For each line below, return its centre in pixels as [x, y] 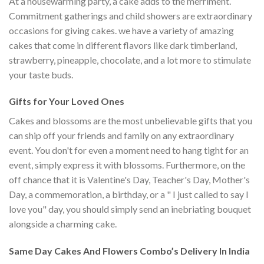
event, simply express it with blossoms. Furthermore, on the [127, 165]
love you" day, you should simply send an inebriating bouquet [130, 209]
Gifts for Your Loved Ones [67, 101]
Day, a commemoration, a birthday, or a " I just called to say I [129, 194]
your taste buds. [41, 74]
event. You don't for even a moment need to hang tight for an [129, 150]
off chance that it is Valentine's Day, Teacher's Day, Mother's [129, 180]
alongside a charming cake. [63, 224]
